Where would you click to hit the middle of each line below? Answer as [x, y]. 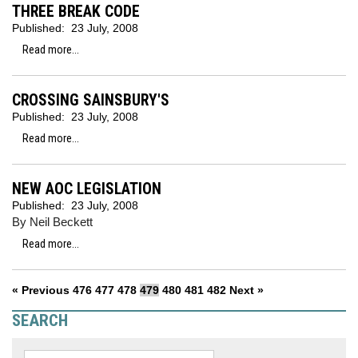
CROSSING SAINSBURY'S [91, 100]
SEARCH [40, 320]
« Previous [41, 290]
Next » [247, 290]
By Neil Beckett [52, 222]
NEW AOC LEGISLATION [87, 189]
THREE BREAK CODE [76, 12]
